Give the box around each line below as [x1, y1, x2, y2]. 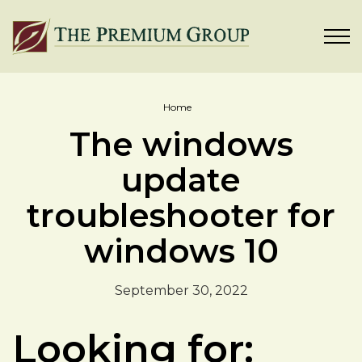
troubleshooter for [27, 196, 335, 235]
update [121, 160, 241, 200]
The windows [69, 124, 293, 164]
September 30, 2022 [114, 283, 248, 298]
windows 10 [83, 231, 279, 271]
